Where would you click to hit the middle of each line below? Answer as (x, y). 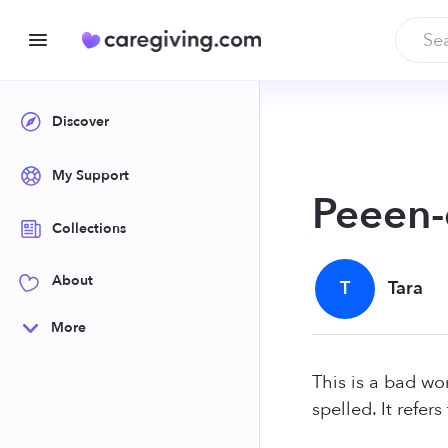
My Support (90, 175)
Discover (80, 122)
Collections (89, 229)
